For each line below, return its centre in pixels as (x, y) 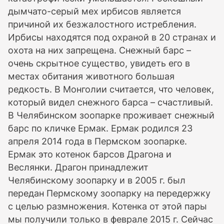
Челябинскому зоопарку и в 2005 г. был (97, 180)
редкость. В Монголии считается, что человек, (111, 89)
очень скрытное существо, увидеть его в (99, 63)
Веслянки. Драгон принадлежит (78, 167)
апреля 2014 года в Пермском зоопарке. (97, 141)
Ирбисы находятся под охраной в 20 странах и (112, 37)
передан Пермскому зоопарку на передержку (109, 193)
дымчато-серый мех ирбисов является (94, 11)
